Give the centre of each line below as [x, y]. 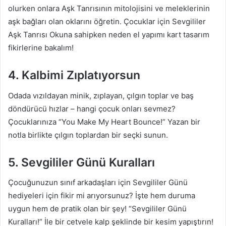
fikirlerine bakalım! [41, 48]
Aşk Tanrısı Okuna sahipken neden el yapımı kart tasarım [109, 35]
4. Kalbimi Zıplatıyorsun [74, 75]
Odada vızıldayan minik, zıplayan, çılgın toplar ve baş [101, 95]
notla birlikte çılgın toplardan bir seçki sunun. [88, 135]
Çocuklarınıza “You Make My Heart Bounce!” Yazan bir [104, 122]
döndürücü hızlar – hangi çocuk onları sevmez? [92, 108]
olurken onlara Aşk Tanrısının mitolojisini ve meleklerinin [109, 8]
